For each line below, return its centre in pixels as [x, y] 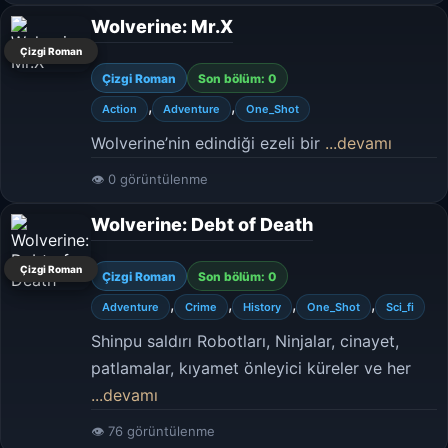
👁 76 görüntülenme [153, 431]
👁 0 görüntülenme [149, 179]
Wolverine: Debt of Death [202, 224]
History [262, 307]
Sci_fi [400, 307]
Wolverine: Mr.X [162, 26]
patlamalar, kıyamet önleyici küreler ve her [251, 368]
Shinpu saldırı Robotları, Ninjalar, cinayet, [245, 341]
